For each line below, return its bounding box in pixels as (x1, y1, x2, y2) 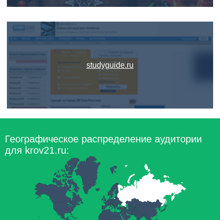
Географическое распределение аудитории (5, 134, 202, 144)
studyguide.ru (86, 61, 134, 69)
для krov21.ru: (5, 145, 69, 156)
